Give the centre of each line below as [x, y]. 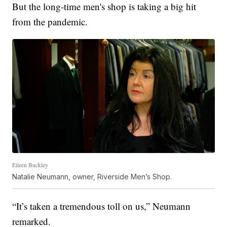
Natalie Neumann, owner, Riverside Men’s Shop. [92, 176]
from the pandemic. [50, 22]
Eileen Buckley [30, 164]
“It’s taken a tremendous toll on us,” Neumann [102, 206]
